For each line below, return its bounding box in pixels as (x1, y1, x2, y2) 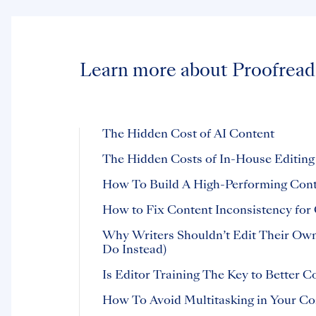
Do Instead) (102, 245, 166, 256)
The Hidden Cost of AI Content (102, 129, 274, 140)
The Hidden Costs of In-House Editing (102, 154, 315, 166)
